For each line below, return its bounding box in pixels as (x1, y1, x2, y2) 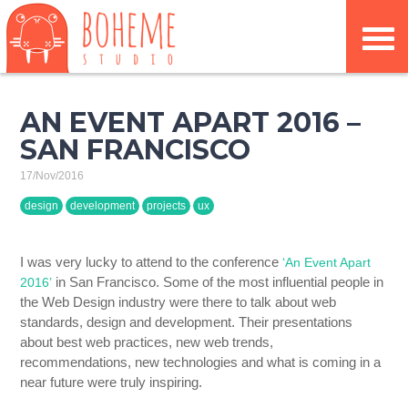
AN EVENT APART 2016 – (20, 106, 362, 139)
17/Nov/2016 (20, 169, 85, 182)
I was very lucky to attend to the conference (20, 254, 283, 270)
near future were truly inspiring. (20, 374, 203, 390)
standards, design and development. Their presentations (20, 314, 353, 330)
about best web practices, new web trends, (20, 334, 274, 350)
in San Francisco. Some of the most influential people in (52, 274, 384, 290)
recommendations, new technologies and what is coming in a (20, 354, 382, 370)
